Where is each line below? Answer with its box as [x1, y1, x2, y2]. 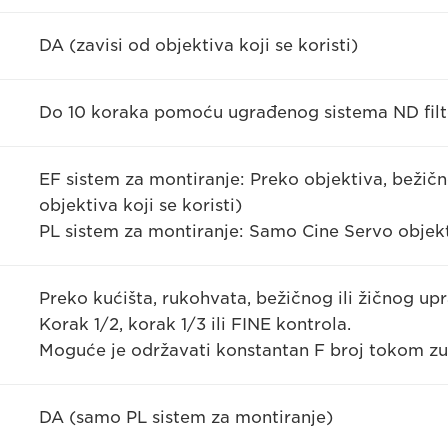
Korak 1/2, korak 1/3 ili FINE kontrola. [38, 315, 351, 335]
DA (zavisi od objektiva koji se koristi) [38, 36, 358, 56]
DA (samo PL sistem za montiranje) [38, 408, 333, 428]
